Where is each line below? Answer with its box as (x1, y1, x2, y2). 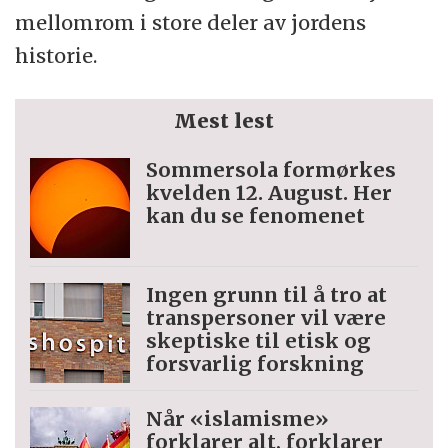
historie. (15, 42, 103, 68)
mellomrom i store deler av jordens (15, 9, 367, 35)
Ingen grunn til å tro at (146, 281, 388, 307)
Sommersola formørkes (146, 156, 397, 182)
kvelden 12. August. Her (146, 179, 393, 205)
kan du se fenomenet (146, 202, 366, 228)
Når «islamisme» (146, 406, 330, 432)
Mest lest (174, 107, 274, 133)
